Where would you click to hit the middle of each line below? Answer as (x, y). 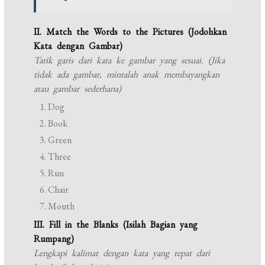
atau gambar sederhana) (78, 89)
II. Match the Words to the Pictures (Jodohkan (130, 32)
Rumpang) (54, 239)
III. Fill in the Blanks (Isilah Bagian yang (116, 225)
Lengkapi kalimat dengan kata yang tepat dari (122, 253)
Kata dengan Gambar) (78, 46)
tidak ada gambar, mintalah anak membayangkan (127, 75)
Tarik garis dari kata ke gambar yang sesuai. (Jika (130, 60)
